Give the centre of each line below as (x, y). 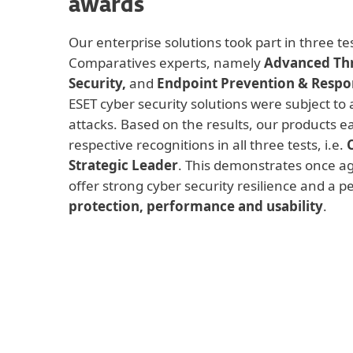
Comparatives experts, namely (166, 63)
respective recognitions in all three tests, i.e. (208, 145)
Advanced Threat (214, 338)
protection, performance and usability (196, 206)
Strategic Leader (123, 165)
